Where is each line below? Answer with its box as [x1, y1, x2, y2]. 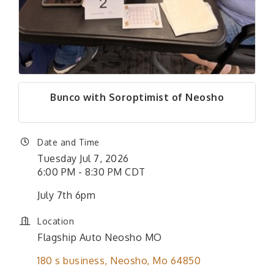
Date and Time [37, 137, 100, 148]
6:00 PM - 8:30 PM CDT [37, 166, 146, 179]
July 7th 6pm [37, 189, 95, 202]
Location [37, 216, 74, 227]
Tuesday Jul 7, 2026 [37, 152, 129, 165]
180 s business [37, 254, 105, 267]
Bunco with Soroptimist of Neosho [50, 91, 224, 104]
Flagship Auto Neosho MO [37, 231, 162, 244]
